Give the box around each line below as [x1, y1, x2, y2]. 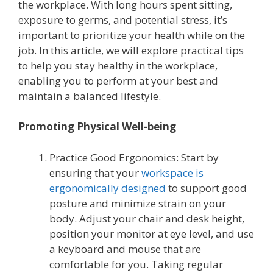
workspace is [141, 165, 204, 180]
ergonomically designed [49, 180, 166, 195]
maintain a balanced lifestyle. [18, 88, 161, 103]
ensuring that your [49, 165, 141, 180]
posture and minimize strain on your [49, 196, 226, 210]
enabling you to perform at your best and [18, 73, 218, 88]
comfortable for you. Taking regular [49, 257, 223, 271]
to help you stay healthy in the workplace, [18, 58, 218, 73]
